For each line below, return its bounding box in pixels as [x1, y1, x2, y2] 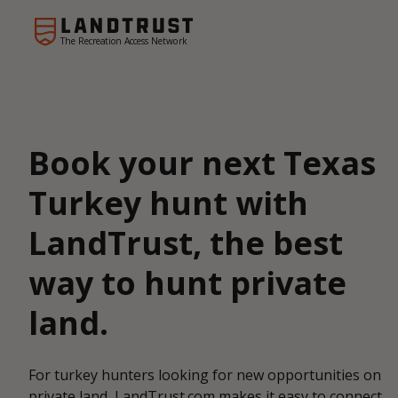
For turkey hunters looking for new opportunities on [28, 365, 381, 386]
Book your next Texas [28, 140, 376, 185]
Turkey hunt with [28, 180, 308, 225]
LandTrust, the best [28, 220, 343, 265]
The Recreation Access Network [60, 34, 187, 47]
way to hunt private [28, 260, 346, 305]
